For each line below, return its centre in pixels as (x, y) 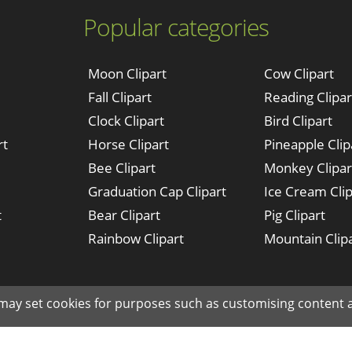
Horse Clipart (128, 144)
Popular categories (176, 27)
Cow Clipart (299, 73)
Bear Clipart (124, 215)
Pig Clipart (294, 215)
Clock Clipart (126, 121)
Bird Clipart (298, 121)
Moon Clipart (127, 73)
